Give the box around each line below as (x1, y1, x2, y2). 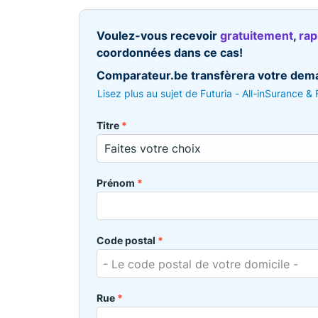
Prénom (97, 176, 137, 189)
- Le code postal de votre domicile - (103, 256, 298, 271)
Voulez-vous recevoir (97, 28, 220, 43)
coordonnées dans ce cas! (97, 45, 243, 60)
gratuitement (220, 28, 293, 43)
